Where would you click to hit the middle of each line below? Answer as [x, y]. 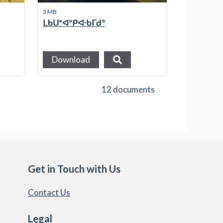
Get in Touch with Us [74, 168]
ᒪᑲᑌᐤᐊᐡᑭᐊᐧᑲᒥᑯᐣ [74, 23]
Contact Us [49, 192]
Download [71, 60]
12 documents [128, 89]
